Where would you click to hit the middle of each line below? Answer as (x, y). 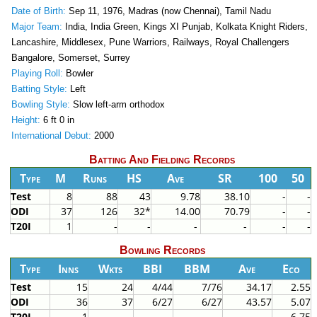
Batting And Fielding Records (162, 160)
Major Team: (36, 27)
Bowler (78, 74)
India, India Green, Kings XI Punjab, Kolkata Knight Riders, (185, 27)
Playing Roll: (37, 74)
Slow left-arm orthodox (117, 105)
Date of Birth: (38, 11)
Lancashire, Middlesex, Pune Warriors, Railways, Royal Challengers (150, 42)
